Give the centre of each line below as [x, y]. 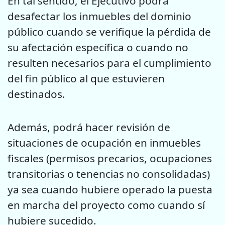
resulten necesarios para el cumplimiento [109, 63]
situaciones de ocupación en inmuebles [104, 143]
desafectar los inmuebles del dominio [99, 16]
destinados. [36, 94]
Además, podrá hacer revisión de [89, 127]
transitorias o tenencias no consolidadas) [109, 174]
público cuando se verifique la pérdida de [109, 32]
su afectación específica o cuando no [98, 47]
